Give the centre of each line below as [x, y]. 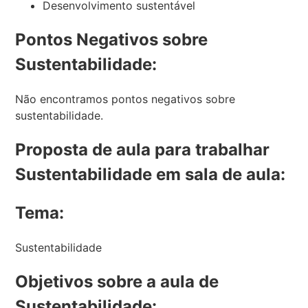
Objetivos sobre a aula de [117, 281]
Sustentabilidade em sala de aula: [151, 174]
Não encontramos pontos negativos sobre [125, 99]
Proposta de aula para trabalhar [143, 149]
